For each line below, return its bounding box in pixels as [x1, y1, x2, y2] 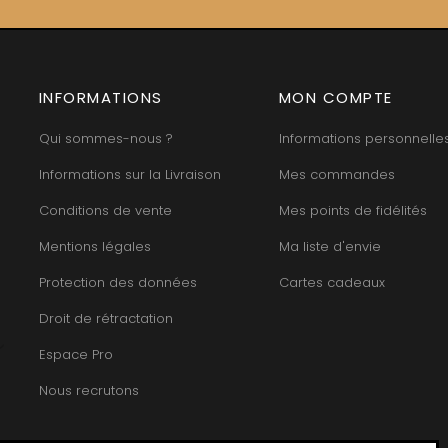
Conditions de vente [38, 200, 172, 220]
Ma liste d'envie [278, 236, 381, 256]
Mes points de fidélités [278, 200, 427, 220]
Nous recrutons [38, 380, 139, 400]
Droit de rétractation [38, 308, 173, 328]
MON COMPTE [278, 86, 393, 108]
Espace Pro [38, 344, 113, 364]
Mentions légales [38, 236, 151, 256]
